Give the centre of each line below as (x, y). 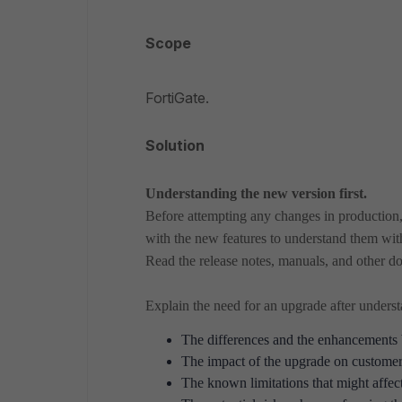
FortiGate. (177, 98)
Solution (175, 145)
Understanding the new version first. (256, 193)
